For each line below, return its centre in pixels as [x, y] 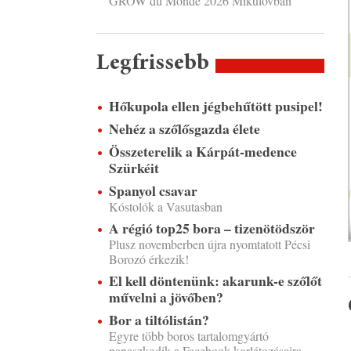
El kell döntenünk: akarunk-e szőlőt [215, 280]
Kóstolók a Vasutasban [165, 206]
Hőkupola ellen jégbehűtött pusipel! [215, 106]
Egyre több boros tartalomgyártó [188, 336]
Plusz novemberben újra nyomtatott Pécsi [209, 244]
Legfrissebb [152, 63]
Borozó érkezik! [148, 259]
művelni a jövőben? [166, 297]
